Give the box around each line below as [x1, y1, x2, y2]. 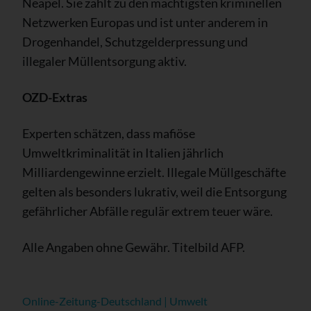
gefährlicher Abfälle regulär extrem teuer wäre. [22, 203, 273, 219]
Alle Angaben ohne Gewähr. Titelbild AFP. [22, 239, 245, 255]
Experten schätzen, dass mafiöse [22, 125, 195, 141]
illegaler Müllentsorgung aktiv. [22, 53, 187, 69]
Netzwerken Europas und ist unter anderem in [22, 14, 268, 30]
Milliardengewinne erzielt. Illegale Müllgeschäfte [22, 164, 286, 180]
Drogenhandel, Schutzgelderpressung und [22, 33, 248, 49]
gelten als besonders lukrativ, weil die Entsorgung [22, 183, 287, 199]
